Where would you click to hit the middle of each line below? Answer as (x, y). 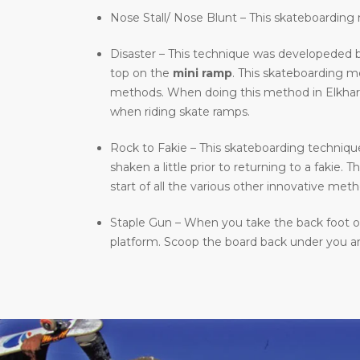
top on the (141, 74)
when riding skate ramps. (180, 112)
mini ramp (202, 74)
